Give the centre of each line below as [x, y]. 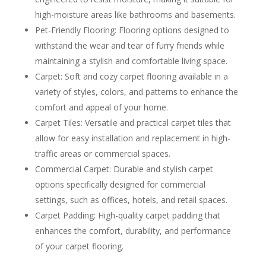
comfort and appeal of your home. [101, 107]
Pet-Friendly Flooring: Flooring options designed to [132, 30]
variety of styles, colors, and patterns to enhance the [136, 92]
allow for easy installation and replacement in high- [132, 138]
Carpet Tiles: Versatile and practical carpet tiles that [133, 123]
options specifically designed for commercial [120, 185]
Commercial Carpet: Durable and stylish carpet [124, 169]
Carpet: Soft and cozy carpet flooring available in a [131, 77]
